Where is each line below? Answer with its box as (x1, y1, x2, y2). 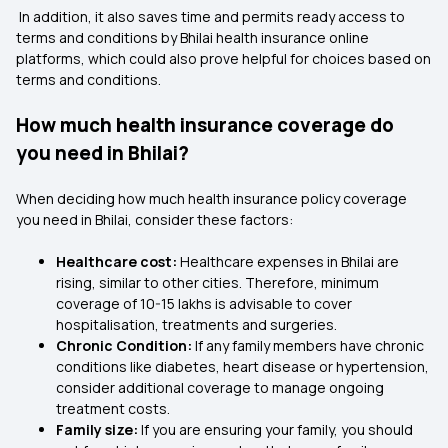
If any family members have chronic (195, 336, 424, 355)
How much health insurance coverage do (16, 112, 394, 138)
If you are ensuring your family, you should (141, 420, 413, 439)
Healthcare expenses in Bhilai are (177, 252, 399, 271)
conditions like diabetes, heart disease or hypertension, (56, 357, 429, 376)
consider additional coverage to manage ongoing (56, 378, 384, 397)
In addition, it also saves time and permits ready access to (16, 7, 405, 26)
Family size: (56, 420, 141, 439)
